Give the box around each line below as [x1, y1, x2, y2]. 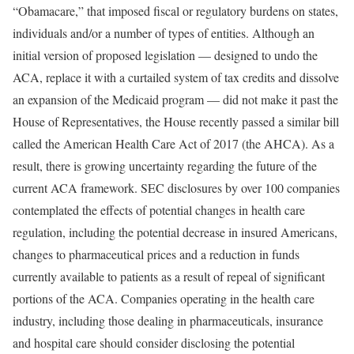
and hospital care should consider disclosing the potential [13, 333, 295, 351]
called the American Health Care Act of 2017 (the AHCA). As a [13, 134, 334, 152]
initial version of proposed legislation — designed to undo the [13, 46, 318, 63]
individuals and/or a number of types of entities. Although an [13, 24, 314, 41]
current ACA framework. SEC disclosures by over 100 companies [13, 179, 340, 196]
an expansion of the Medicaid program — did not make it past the [13, 90, 338, 107]
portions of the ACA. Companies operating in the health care [13, 289, 314, 307]
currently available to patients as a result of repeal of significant [13, 267, 325, 284]
